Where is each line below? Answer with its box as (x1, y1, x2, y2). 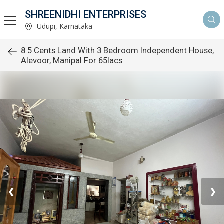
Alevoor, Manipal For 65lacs (21, 55, 122, 65)
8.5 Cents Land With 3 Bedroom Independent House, (21, 45, 214, 55)
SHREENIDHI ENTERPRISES (25, 8, 146, 20)
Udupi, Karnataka (35, 21, 92, 31)
